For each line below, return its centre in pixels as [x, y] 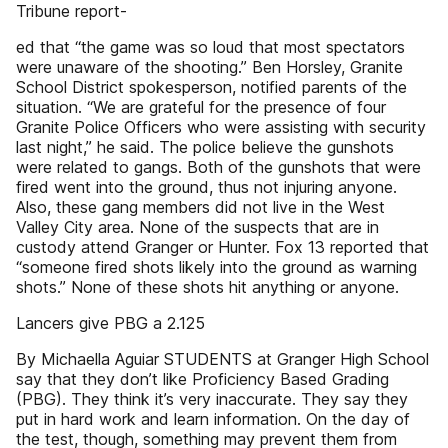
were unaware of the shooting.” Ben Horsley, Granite [209, 67]
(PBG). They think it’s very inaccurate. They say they [212, 399]
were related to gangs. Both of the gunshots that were [218, 167]
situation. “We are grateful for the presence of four [201, 107]
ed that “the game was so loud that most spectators [210, 47]
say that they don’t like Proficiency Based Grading [202, 379]
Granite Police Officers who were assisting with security [221, 127]
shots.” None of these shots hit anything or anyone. [207, 287]
